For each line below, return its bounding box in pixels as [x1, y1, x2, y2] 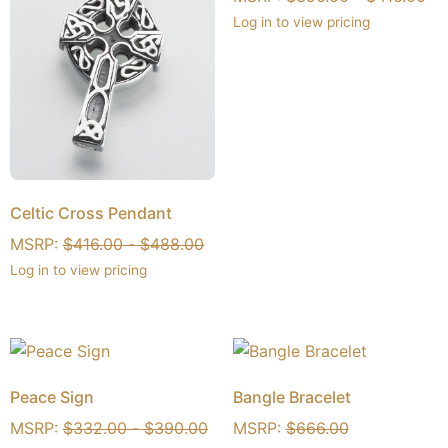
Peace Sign [10, 386, 94, 407]
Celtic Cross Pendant [10, 203, 172, 224]
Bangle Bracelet [232, 386, 351, 407]
